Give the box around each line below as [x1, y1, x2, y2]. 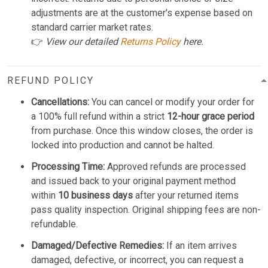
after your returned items [133, 189, 239, 201]
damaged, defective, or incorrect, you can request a [31, 254, 243, 266]
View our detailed [45, 35, 120, 47]
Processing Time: [31, 160, 105, 172]
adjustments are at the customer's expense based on [31, 7, 252, 19]
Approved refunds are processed [105, 160, 246, 172]
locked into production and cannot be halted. [31, 139, 214, 151]
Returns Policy [120, 35, 181, 47]
